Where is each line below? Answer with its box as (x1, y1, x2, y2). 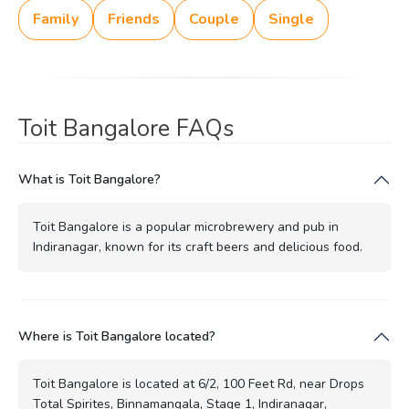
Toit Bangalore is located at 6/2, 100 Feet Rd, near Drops (33, 374, 364, 393)
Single (268, 8, 314, 29)
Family (33, 8, 79, 29)
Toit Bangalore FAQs (18, 111, 234, 144)
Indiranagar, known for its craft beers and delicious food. (33, 237, 362, 256)
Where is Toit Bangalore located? (18, 327, 215, 345)
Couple (189, 8, 239, 29)
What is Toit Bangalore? (18, 170, 161, 188)
